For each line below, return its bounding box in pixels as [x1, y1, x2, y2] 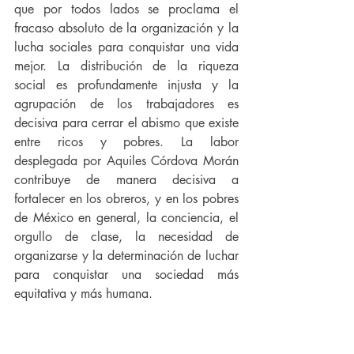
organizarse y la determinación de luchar [14, 247, 239, 265]
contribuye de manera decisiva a [14, 171, 239, 189]
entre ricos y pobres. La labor [14, 134, 239, 151]
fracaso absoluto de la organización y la [14, 20, 239, 37]
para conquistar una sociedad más [14, 266, 239, 284]
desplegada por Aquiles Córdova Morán [14, 153, 239, 170]
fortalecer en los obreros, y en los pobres [14, 190, 239, 208]
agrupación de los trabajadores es [14, 96, 239, 113]
